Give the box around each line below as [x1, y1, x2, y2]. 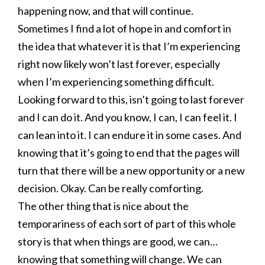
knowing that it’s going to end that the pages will [18, 146, 240, 159]
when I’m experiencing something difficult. [18, 75, 214, 88]
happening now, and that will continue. [18, 4, 193, 17]
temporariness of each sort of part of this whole [18, 217, 236, 230]
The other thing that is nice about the [18, 199, 189, 212]
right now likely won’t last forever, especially [18, 57, 220, 70]
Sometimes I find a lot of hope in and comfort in [18, 22, 231, 35]
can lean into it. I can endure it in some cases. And [18, 128, 241, 141]
